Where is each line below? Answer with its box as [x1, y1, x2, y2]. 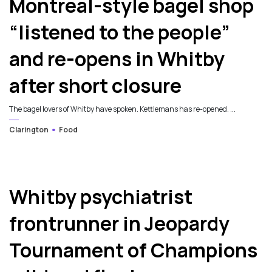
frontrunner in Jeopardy [9, 210, 229, 237]
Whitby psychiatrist [9, 183, 192, 211]
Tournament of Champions [9, 237, 257, 264]
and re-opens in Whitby [9, 46, 225, 73]
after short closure [9, 72, 182, 100]
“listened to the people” [9, 19, 230, 46]
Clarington [9, 124, 49, 135]
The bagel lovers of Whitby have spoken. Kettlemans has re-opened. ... [9, 104, 236, 115]
